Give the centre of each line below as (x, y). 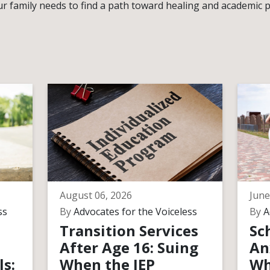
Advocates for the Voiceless (134, 212)
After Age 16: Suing (129, 247)
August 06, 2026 (96, 195)
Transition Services (129, 231)
